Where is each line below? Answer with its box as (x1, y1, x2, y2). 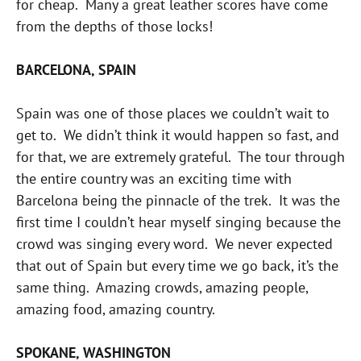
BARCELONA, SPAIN (16, 60, 136, 79)
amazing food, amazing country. (16, 299, 215, 318)
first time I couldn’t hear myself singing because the (16, 212, 341, 231)
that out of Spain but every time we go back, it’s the (16, 255, 338, 275)
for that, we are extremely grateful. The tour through (16, 147, 345, 166)
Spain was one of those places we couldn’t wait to (16, 103, 330, 122)
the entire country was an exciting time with (16, 168, 292, 188)
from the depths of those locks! (16, 16, 213, 35)
